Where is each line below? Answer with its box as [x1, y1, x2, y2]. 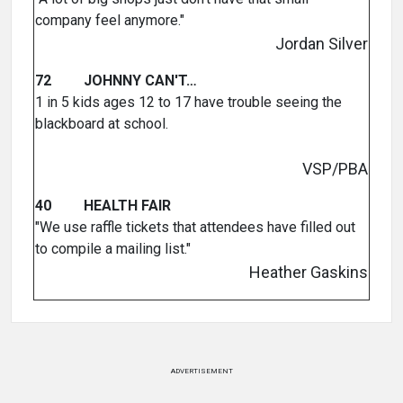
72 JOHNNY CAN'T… [35, 72, 197, 90]
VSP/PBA [302, 159, 368, 179]
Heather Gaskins [249, 263, 368, 282]
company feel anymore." [35, 12, 184, 30]
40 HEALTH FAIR [35, 197, 171, 215]
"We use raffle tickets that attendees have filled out [35, 219, 355, 237]
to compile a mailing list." [35, 240, 191, 258]
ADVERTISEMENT [170, 367, 233, 376]
